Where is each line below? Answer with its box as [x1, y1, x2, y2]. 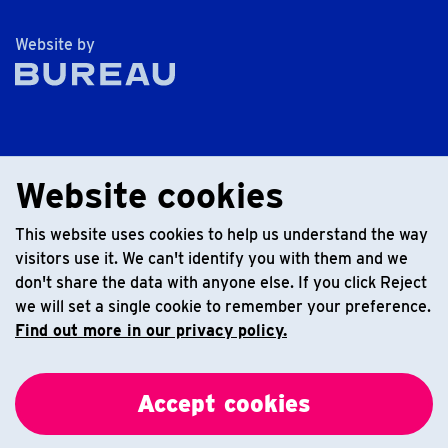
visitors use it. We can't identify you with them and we [15, 249, 408, 268]
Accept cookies [137, 389, 311, 418]
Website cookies [15, 173, 284, 217]
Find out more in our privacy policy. [15, 321, 287, 340]
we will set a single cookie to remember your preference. [15, 297, 431, 316]
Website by [15, 35, 95, 54]
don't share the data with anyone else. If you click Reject [15, 273, 427, 292]
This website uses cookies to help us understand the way [15, 225, 428, 244]
